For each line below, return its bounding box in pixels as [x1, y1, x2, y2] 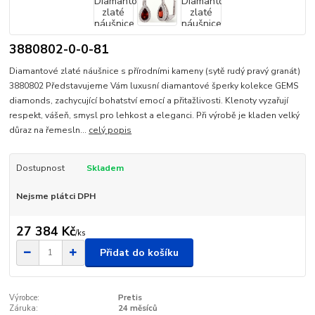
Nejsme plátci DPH [15, 190, 96, 202]
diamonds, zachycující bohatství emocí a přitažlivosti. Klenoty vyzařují [9, 94, 289, 106]
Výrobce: [9, 292, 40, 304]
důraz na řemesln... [9, 124, 89, 136]
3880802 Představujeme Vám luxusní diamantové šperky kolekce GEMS [9, 79, 300, 91]
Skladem [86, 162, 124, 174]
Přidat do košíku [100, 245, 179, 259]
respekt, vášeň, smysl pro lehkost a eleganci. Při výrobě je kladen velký [9, 109, 300, 121]
